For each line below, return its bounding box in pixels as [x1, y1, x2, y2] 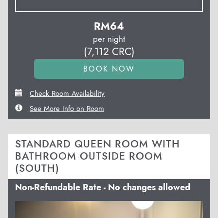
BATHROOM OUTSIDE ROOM [15, 148, 163, 163]
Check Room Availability [30, 88, 105, 99]
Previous [28, 200, 64, 214]
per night [93, 33, 125, 45]
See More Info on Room [30, 103, 104, 114]
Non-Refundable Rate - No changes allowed [15, 181, 190, 194]
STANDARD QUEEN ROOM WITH [15, 136, 180, 151]
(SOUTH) [15, 161, 59, 176]
